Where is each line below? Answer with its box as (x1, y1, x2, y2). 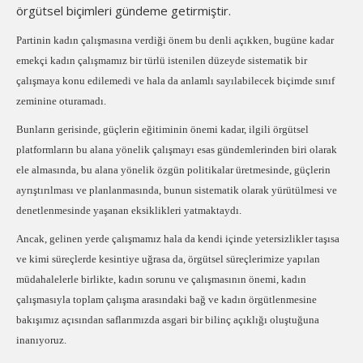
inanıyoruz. (16, 334, 66, 346)
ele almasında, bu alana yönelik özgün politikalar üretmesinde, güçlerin (16, 164, 331, 176)
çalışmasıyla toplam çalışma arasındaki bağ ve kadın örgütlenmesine (16, 293, 317, 305)
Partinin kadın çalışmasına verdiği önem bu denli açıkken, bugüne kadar (16, 34, 334, 46)
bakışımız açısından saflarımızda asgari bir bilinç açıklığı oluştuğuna (16, 314, 319, 326)
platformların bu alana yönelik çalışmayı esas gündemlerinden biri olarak (16, 143, 337, 156)
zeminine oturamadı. (16, 95, 106, 107)
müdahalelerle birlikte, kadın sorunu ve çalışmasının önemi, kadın (16, 273, 306, 285)
